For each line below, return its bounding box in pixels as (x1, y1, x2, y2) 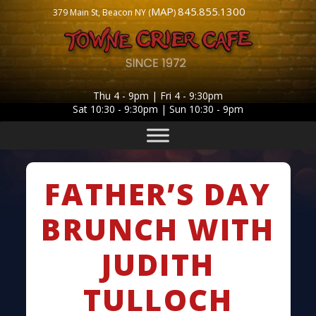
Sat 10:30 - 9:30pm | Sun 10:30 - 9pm (73, 102, 243, 116)
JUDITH (102, 244, 214, 284)
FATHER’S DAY (44, 174, 272, 214)
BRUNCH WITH (41, 209, 275, 249)
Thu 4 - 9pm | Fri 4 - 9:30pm (93, 89, 223, 102)
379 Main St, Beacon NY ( (53, 6, 151, 18)
